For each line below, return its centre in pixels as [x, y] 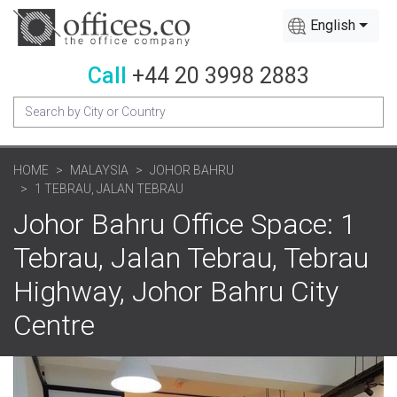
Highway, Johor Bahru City [176, 291]
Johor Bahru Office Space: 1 [185, 224]
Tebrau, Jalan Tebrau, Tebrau [191, 257]
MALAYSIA [99, 170]
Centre [54, 325]
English [333, 25]
